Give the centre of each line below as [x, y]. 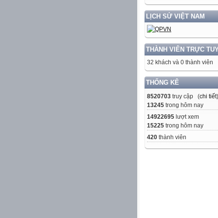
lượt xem [187, 117]
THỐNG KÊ [163, 83]
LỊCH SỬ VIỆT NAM [175, 17]
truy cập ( [185, 97]
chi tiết [208, 97]
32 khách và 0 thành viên [180, 63]
